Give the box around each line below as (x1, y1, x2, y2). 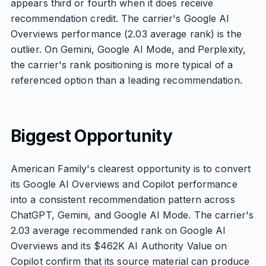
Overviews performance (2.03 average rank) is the (10, 28, 242, 40)
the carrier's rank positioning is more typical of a (10, 59, 233, 71)
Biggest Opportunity (10, 126, 173, 146)
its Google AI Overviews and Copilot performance (10, 178, 237, 190)
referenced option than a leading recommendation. (10, 74, 242, 86)
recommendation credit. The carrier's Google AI (10, 12, 230, 24)
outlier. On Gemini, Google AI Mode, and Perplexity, (10, 43, 246, 55)
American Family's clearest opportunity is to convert (10, 163, 251, 175)
